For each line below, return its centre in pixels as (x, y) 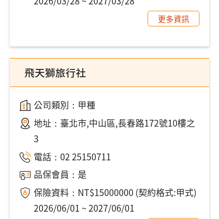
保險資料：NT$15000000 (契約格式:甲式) (115, 192)
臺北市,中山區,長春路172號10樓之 (127, 122)
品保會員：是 (60, 174)
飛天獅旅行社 (55, 72)
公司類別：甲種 (64, 104)
